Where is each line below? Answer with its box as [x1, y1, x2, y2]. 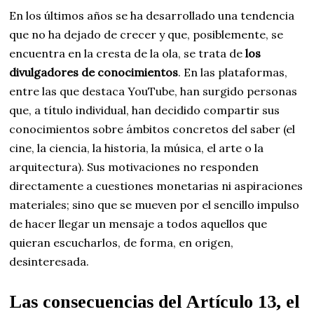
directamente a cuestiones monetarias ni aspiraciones [9, 178, 303, 193]
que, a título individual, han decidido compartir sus [9, 102, 280, 117]
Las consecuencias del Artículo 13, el [9, 291, 300, 312]
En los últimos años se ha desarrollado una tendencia [9, 8, 295, 22]
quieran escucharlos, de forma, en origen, [9, 235, 234, 250]
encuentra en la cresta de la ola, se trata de [9, 46, 246, 60]
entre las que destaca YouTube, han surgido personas [9, 83, 298, 98]
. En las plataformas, [178, 64, 288, 79]
